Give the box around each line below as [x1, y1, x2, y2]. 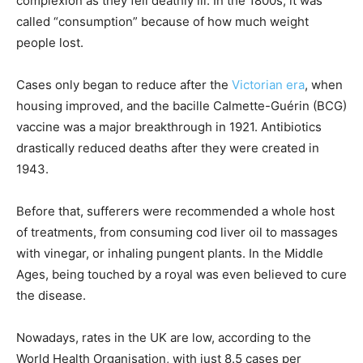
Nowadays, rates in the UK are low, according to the [16, 330, 311, 345]
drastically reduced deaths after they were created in [16, 140, 319, 156]
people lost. [16, 35, 83, 50]
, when [305, 77, 343, 92]
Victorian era [232, 77, 305, 92]
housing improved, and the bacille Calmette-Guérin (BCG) [16, 98, 347, 113]
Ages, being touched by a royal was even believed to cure [16, 267, 347, 282]
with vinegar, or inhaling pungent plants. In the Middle [16, 246, 323, 261]
